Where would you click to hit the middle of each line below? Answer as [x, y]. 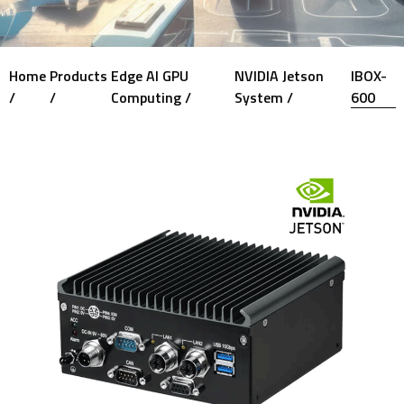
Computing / [151, 97]
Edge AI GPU [149, 76]
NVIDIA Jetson [279, 76]
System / [263, 97]
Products [78, 76]
